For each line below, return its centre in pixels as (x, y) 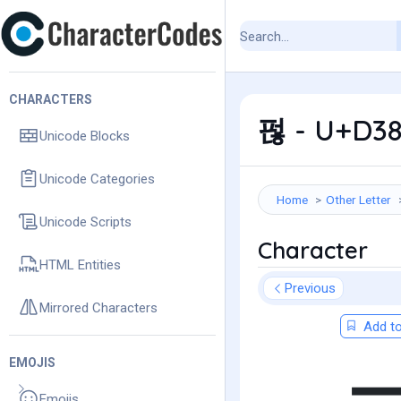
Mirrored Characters (98, 307)
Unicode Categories (97, 179)
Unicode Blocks (85, 136)
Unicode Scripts (85, 222)
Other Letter (358, 200)
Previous (310, 288)
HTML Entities (80, 264)
